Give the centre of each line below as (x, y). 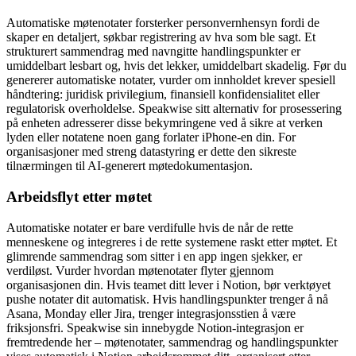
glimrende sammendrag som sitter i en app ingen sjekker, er (154, 256)
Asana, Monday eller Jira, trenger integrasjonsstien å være (151, 313)
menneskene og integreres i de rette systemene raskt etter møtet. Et (172, 242)
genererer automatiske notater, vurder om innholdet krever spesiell (171, 80)
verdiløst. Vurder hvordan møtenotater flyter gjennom (140, 270)
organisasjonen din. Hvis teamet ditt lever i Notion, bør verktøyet (168, 284)
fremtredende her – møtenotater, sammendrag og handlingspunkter (172, 342)
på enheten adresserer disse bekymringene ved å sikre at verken (164, 123)
